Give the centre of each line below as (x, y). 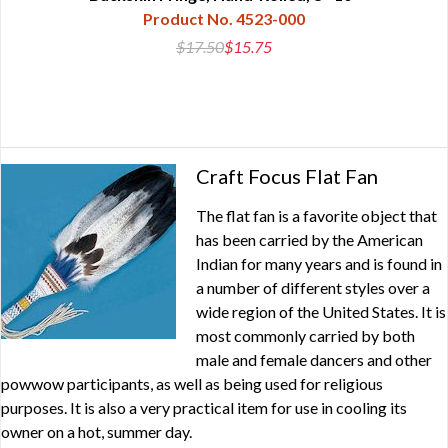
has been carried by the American (309, 240)
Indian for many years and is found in (319, 264)
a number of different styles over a (313, 288)
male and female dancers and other (314, 360)
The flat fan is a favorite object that (316, 216)
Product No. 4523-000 (224, 19)
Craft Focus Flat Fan (287, 176)
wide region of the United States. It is (321, 312)
